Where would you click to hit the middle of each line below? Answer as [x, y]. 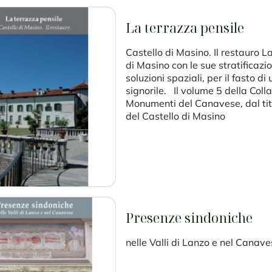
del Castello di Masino [175, 116]
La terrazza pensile [185, 28]
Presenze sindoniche [189, 218]
